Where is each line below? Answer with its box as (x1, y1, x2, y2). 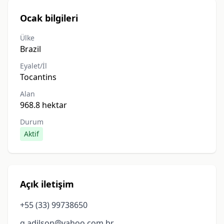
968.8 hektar (20, 99, 67, 110)
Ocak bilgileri (20, 12, 78, 24)
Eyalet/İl (20, 61, 47, 70)
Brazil (20, 43, 41, 54)
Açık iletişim (20, 178, 74, 190)
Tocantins (20, 71, 56, 82)
